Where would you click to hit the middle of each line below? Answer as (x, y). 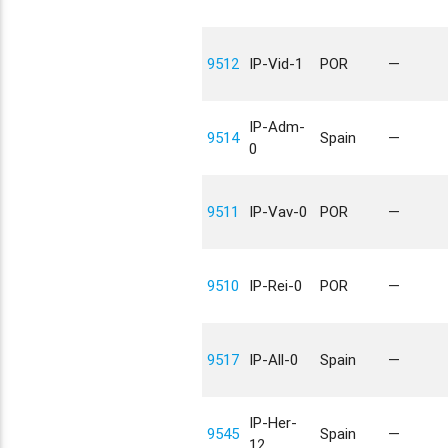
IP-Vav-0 (277, 211)
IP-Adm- (276, 126)
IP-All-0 (273, 359)
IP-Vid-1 (275, 63)
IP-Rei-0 (275, 285)
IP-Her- (272, 422)
